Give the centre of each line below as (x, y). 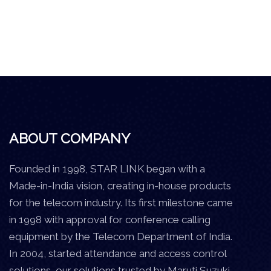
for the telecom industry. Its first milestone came (121, 202)
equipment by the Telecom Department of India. (121, 236)
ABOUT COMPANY (70, 138)
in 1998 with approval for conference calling (110, 219)
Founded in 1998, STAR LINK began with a (107, 168)
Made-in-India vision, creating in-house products (120, 185)
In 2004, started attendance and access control (118, 253)
